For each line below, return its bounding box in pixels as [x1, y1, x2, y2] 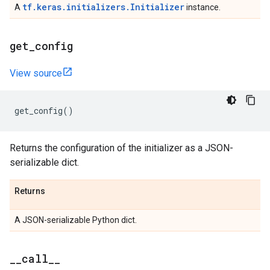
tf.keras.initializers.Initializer [22, 1, 184, 13]
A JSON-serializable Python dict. [14, 215, 137, 225]
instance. [184, 2, 221, 12]
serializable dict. [10, 157, 79, 168]
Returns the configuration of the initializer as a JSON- [10, 142, 233, 154]
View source [10, 67, 62, 79]
